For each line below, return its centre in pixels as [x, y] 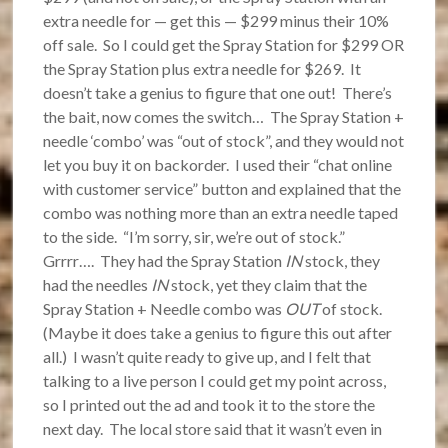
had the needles [97, 285]
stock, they [341, 261]
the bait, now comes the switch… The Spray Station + [224, 117]
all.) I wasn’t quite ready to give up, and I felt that [207, 357]
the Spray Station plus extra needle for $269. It [202, 69]
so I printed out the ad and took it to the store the [209, 405]
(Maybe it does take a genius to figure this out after [218, 333]
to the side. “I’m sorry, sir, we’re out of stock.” [196, 237]
